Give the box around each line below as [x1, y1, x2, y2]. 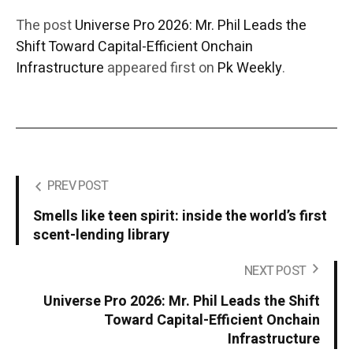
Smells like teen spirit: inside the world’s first [33, 206, 327, 228]
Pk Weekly [217, 58, 282, 80]
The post [16, 15, 75, 37]
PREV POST [47, 176, 108, 196]
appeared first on [104, 58, 217, 80]
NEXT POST [244, 262, 306, 281]
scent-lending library [33, 225, 169, 247]
